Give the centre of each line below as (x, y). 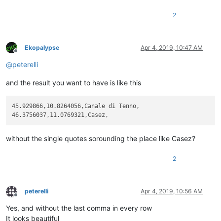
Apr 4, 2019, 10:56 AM (172, 191)
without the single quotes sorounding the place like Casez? (101, 139)
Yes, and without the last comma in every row (79, 208)
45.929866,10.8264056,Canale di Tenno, (76, 106)
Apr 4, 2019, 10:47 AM (172, 47)
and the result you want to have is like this (74, 82)
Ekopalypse (42, 47)
